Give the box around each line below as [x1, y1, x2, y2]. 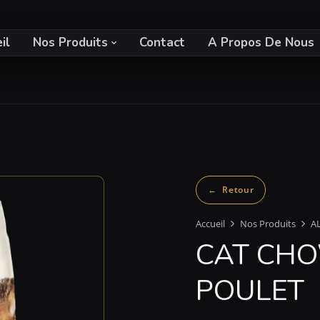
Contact [139, 34, 186, 51]
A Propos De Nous [208, 34, 315, 51]
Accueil [196, 216, 225, 230]
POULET [196, 271, 304, 310]
